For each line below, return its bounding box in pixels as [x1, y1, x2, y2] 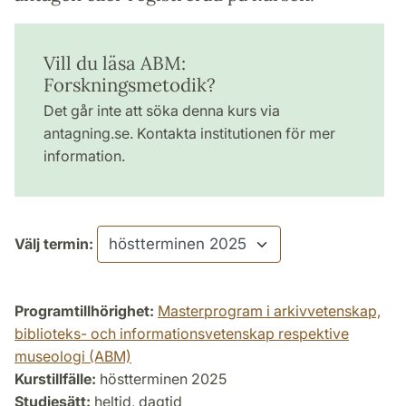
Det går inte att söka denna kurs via [43, 101, 280, 120]
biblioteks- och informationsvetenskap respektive [14, 324, 349, 343]
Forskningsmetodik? [43, 72, 216, 97]
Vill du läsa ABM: [43, 50, 186, 75]
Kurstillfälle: [14, 369, 96, 388]
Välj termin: [14, 234, 93, 253]
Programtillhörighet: [14, 301, 154, 320]
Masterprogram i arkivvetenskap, [158, 301, 381, 320]
